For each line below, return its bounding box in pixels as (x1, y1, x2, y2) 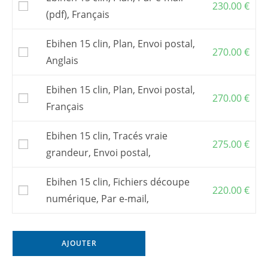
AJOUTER (61, 237, 97, 248)
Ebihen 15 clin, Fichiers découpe (46, 175, 190, 188)
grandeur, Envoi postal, (46, 145, 151, 159)
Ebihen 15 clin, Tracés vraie (46, 129, 167, 142)
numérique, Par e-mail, (46, 191, 149, 205)
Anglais (46, 53, 78, 67)
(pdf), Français (46, 7, 109, 21)
